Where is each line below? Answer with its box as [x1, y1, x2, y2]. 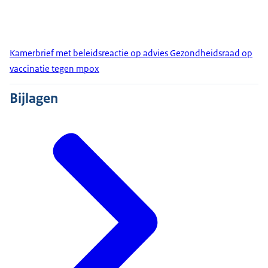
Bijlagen [10, 89, 58, 108]
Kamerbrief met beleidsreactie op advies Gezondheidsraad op [10, 47, 252, 59]
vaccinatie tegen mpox [10, 63, 99, 75]
